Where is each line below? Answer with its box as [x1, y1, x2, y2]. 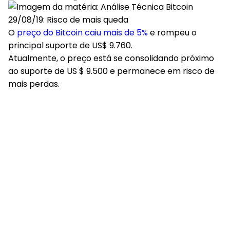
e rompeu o [148, 27, 197, 39]
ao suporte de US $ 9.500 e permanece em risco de [8, 65, 215, 77]
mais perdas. [8, 78, 60, 90]
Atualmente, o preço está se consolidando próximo [8, 52, 214, 64]
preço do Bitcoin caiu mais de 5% [17, 27, 148, 39]
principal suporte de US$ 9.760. [8, 40, 132, 51]
